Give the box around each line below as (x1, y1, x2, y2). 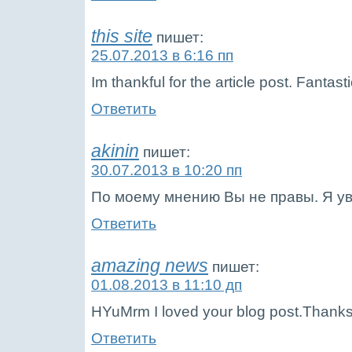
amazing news (91, 255, 208, 276)
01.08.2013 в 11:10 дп (91, 276, 242, 293)
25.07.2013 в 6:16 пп (91, 46, 233, 64)
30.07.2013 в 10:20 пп (91, 161, 242, 178)
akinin (91, 141, 139, 161)
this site (91, 26, 152, 46)
